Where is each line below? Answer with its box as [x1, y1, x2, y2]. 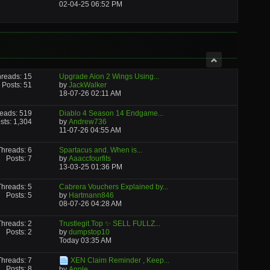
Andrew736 [68, 118, 107, 126]
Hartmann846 [68, 191, 114, 199]
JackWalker [68, 81, 107, 89]
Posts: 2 [6, 228, 33, 236]
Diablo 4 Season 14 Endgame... [58, 109, 163, 118]
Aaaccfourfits [68, 154, 111, 163]
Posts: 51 [2, 81, 33, 89]
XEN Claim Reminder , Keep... [70, 256, 169, 265]
